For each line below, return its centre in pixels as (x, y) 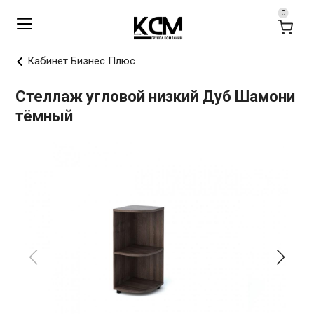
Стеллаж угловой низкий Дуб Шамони (156, 96)
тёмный (45, 116)
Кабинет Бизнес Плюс (82, 61)
